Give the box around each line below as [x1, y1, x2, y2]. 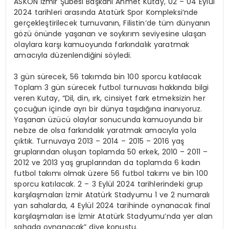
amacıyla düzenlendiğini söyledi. [14, 50, 132, 60]
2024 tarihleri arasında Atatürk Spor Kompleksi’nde [14, 7, 198, 17]
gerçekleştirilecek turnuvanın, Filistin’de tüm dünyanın [14, 17, 211, 28]
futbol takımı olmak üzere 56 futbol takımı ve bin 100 [14, 168, 208, 178]
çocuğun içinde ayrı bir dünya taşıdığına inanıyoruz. [14, 103, 202, 114]
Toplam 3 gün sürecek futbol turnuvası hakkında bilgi [14, 82, 209, 93]
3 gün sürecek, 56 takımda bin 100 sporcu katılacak [14, 71, 201, 82]
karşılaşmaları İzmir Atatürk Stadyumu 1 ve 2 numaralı [14, 189, 210, 200]
